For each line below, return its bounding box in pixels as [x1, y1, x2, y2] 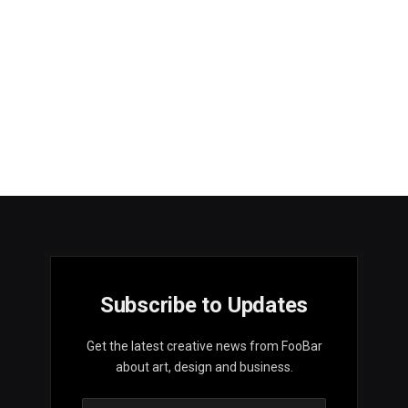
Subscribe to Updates [99, 292, 309, 319]
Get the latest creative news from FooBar [86, 339, 322, 354]
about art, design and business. [115, 360, 293, 375]
